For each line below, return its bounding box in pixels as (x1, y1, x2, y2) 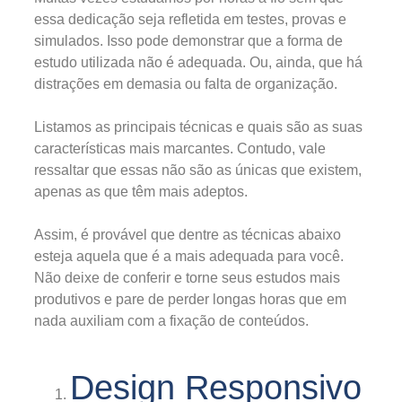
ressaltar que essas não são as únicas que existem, (34, 162, 362, 178)
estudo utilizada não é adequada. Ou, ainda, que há (34, 54, 363, 70)
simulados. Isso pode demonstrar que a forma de (34, 32, 343, 48)
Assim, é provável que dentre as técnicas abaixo (34, 226, 341, 242)
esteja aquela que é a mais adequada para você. (34, 248, 344, 264)
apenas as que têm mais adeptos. (34, 183, 248, 199)
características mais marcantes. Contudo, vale (34, 140, 326, 156)
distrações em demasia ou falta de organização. (34, 75, 337, 92)
